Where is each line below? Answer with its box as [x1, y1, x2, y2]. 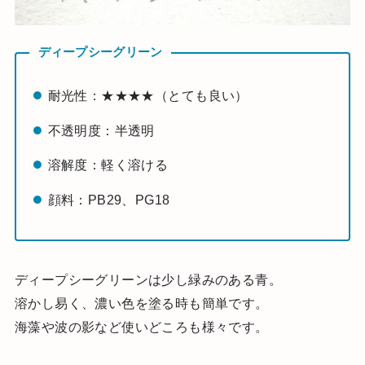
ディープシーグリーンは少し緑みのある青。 [14, 271, 283, 287]
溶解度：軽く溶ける [47, 157, 169, 173]
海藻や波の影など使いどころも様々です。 [14, 319, 269, 334]
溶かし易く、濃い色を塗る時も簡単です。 [14, 295, 269, 310]
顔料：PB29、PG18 [47, 191, 170, 207]
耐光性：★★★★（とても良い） [47, 88, 248, 103]
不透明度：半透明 [47, 122, 155, 138]
